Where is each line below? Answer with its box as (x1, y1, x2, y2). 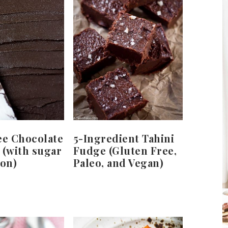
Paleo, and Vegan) (73, 156, 164, 170)
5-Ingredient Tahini (73, 131, 175, 146)
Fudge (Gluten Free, (73, 144, 177, 158)
